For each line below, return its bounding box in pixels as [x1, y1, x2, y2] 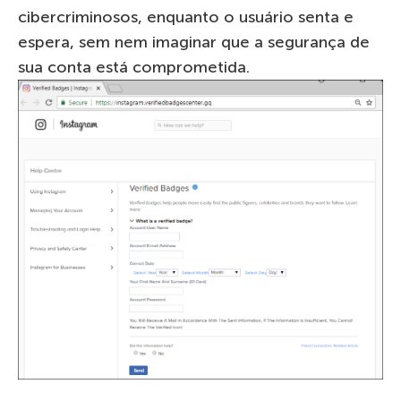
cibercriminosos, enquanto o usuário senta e [18, 6, 354, 27]
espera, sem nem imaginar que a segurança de [18, 31, 370, 52]
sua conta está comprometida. [18, 56, 250, 77]
